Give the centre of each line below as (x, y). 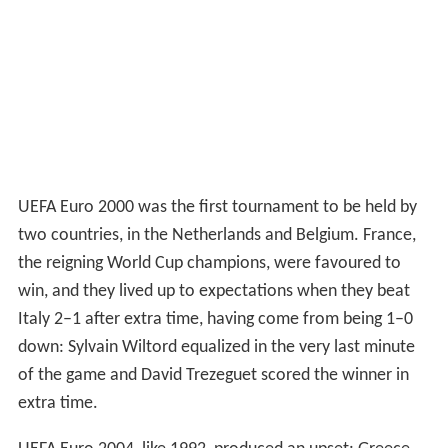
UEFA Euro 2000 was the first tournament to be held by (217, 207)
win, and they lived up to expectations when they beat (213, 291)
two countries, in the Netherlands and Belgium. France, (216, 235)
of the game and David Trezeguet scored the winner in (213, 375)
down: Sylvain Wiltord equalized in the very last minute (216, 347)
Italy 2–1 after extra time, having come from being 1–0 (215, 319)
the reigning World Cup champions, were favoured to (209, 263)
